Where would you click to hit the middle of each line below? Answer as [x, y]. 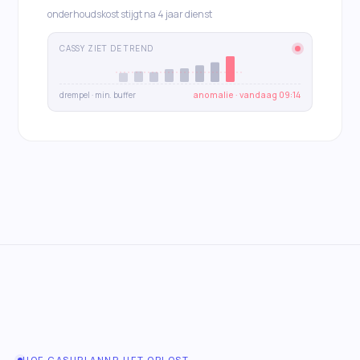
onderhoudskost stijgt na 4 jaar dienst [130, 14]
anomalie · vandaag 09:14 [247, 95]
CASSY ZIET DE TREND [107, 49]
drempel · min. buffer [98, 95]
